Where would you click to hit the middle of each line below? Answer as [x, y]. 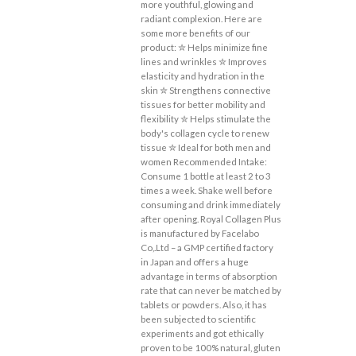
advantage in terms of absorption [209, 277]
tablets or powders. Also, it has [204, 305]
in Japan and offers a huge [195, 262]
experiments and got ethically [203, 334]
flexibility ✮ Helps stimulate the [206, 119]
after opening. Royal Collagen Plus [211, 219]
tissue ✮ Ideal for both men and [206, 148]
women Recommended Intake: [204, 162]
